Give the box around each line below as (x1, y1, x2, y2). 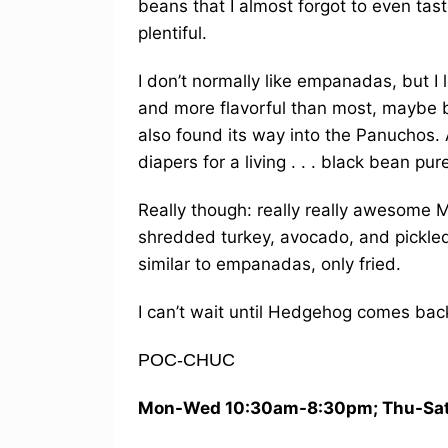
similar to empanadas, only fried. (138, 253, 401, 274)
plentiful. (138, 22, 207, 43)
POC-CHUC (138, 349, 235, 370)
